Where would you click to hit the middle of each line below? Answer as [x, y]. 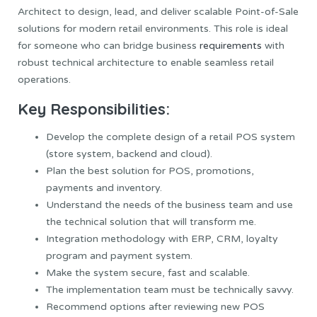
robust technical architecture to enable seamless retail [146, 63]
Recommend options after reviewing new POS [155, 306]
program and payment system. [119, 255]
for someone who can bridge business [109, 46]
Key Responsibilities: [94, 109]
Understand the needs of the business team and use [169, 204]
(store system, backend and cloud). [129, 154]
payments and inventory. [104, 188]
